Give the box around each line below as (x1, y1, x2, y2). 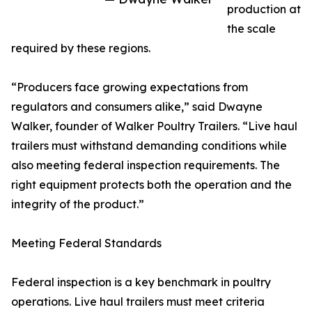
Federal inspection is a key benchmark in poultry (11, 275, 271, 289)
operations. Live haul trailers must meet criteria (11, 295, 265, 309)
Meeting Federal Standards (11, 236, 162, 250)
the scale (227, 22, 276, 36)
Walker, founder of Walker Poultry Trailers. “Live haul (11, 119, 297, 133)
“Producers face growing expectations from (11, 80, 248, 94)
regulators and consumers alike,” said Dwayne (11, 100, 263, 114)
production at (227, 2, 301, 16)
